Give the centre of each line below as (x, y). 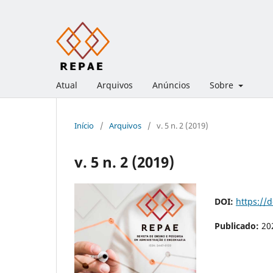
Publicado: (238, 225)
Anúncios (171, 85)
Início (84, 125)
